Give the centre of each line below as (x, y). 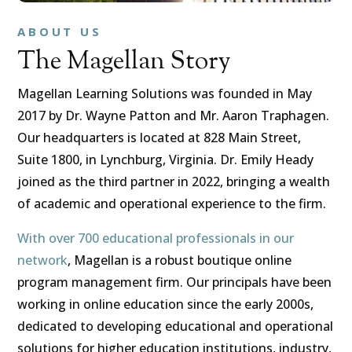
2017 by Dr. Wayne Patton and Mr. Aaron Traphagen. (174, 116)
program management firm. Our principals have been (175, 282)
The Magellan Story (125, 62)
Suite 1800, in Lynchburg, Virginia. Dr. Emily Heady (166, 160)
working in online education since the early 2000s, (166, 304)
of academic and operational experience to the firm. (172, 204)
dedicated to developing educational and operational (176, 326)
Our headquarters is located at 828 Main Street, (159, 138)
